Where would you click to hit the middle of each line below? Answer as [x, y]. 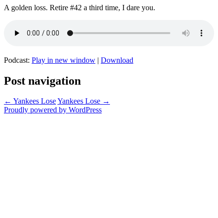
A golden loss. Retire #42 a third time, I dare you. [80, 7]
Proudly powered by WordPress [53, 110]
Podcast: [18, 60]
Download [117, 60]
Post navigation [42, 81]
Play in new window [64, 60]
